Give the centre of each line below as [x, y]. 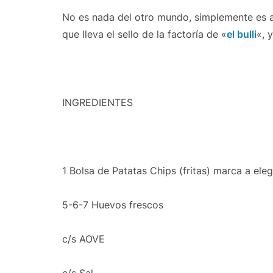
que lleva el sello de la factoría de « [144, 34]
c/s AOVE [83, 239]
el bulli [242, 34]
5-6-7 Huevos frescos [113, 205]
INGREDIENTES [97, 102]
